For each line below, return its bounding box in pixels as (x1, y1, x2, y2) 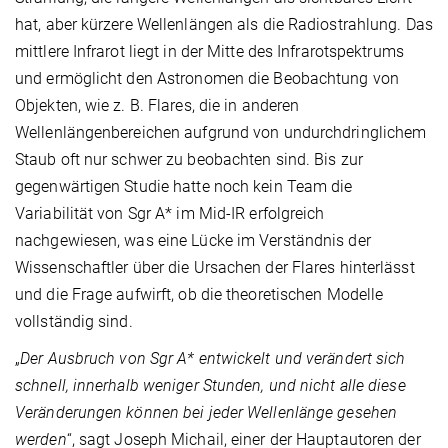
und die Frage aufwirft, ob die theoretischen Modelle (15, 285, 384, 305)
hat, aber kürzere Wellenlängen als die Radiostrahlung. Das (15, 15, 433, 35)
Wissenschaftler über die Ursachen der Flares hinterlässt (15, 258, 415, 278)
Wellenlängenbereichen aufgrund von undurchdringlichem (15, 123, 427, 143)
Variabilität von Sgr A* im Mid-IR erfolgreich (15, 204, 325, 224)
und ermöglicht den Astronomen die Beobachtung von (15, 69, 399, 89)
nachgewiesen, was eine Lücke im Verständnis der (15, 231, 371, 251)
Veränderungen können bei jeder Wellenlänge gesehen (15, 403, 398, 423)
